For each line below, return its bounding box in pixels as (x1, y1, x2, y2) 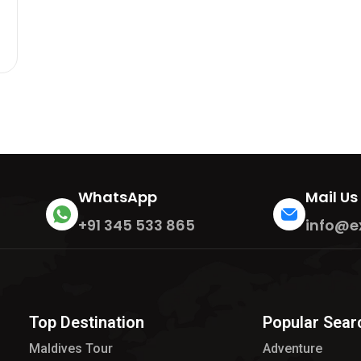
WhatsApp (77, 187, 157, 207)
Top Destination (29, 313, 144, 332)
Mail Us (305, 187, 358, 207)
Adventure (263, 341, 323, 356)
